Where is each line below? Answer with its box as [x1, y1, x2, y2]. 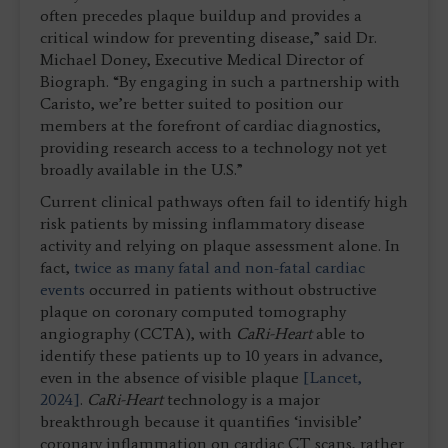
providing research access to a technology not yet [40, 138, 387, 158]
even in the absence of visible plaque [40, 368, 303, 388]
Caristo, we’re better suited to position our [40, 94, 343, 114]
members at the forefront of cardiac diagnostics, [40, 116, 381, 136]
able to [316, 324, 365, 344]
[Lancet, [303, 368, 362, 388]
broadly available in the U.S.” [40, 160, 243, 180]
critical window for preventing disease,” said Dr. [40, 28, 377, 48]
